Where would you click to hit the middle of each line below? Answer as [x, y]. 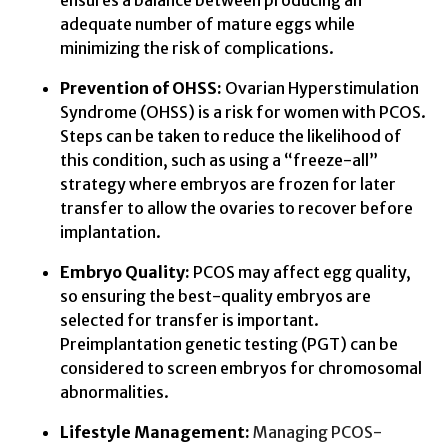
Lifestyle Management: [155, 432]
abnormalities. [114, 392]
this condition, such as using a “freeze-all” [219, 160]
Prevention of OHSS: [141, 88]
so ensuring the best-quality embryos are [215, 296]
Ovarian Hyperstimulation [320, 88]
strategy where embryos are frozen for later [228, 184]
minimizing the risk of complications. [197, 48]
